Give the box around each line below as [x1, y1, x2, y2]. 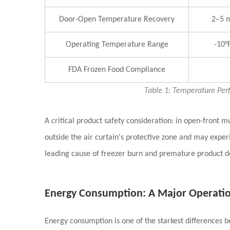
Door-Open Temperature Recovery [59, 15, 175, 24]
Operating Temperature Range [65, 41, 168, 49]
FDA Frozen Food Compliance [68, 66, 165, 74]
